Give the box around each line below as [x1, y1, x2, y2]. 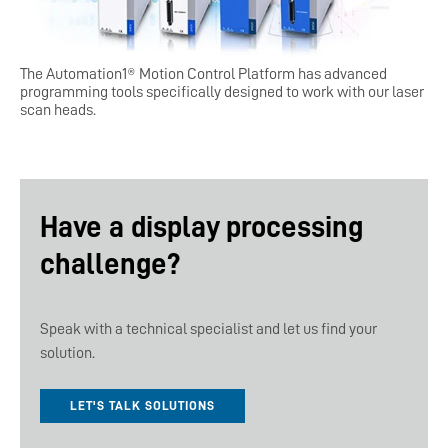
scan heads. [20, 101, 96, 118]
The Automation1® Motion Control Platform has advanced [20, 65, 387, 82]
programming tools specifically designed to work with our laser [20, 83, 424, 100]
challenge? [40, 248, 181, 279]
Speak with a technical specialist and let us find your [40, 320, 377, 337]
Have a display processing [40, 211, 363, 242]
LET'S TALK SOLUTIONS [70, 398, 215, 412]
